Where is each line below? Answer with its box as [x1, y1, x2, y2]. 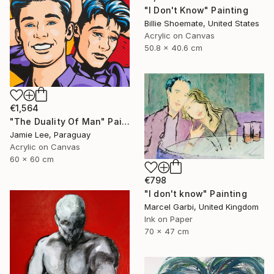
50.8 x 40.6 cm [144, 42, 202, 53]
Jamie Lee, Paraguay [10, 130, 91, 140]
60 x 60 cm [10, 154, 54, 165]
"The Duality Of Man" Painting [121, 116, 130, 127]
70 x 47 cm [144, 226, 189, 236]
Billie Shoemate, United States [144, 18, 259, 28]
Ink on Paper [144, 213, 193, 224]
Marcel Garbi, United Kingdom [144, 201, 259, 212]
